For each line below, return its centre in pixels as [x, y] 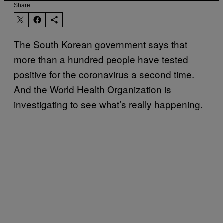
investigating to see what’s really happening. [108, 104]
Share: [23, 5]
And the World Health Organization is [93, 89]
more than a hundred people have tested [101, 59]
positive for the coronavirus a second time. [104, 74]
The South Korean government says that [101, 44]
